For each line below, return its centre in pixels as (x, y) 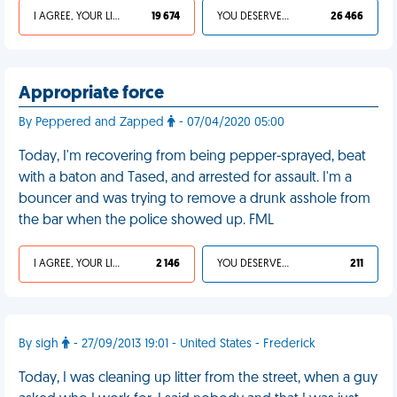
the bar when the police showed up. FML (146, 221)
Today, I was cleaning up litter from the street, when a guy (198, 378)
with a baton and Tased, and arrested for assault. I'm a (185, 178)
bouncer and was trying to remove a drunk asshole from (195, 199)
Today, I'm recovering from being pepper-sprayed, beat (192, 157)
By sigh (40, 344)
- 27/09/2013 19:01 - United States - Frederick (193, 344)
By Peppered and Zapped (93, 123)
